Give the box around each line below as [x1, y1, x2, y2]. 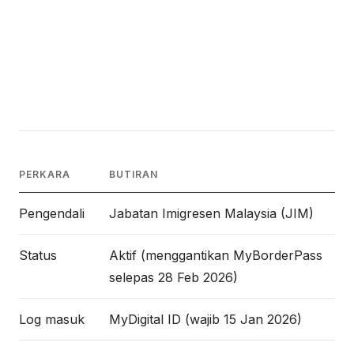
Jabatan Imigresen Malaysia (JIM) [109, 205, 314, 221]
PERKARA [19, 168, 70, 180]
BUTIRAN [109, 168, 158, 180]
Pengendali [19, 205, 85, 221]
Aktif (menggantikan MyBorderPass [109, 247, 322, 263]
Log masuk [19, 311, 85, 327]
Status [19, 247, 57, 263]
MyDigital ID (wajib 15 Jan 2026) [109, 311, 302, 327]
